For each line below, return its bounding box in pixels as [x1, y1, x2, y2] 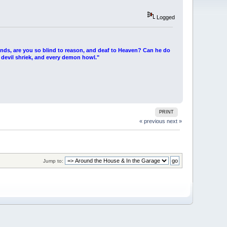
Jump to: [43, 158, 63, 164]
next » [166, 118, 182, 124]
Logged [155, 14, 175, 21]
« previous [139, 118, 165, 124]
